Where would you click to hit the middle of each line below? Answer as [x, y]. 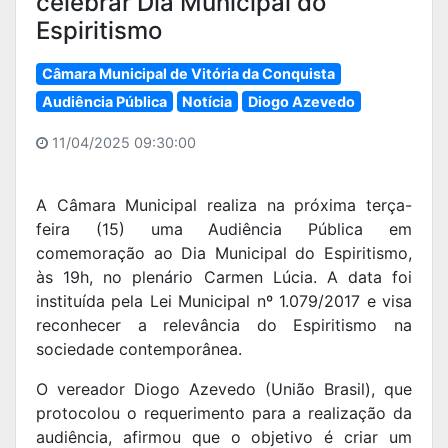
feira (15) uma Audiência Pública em [224, 229]
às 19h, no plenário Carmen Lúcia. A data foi [224, 277]
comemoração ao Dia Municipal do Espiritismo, [224, 253]
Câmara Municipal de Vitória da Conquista [188, 73]
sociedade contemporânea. [139, 349]
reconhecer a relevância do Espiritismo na [224, 325]
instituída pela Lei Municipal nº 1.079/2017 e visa [224, 301]
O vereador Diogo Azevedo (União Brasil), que [224, 389]
